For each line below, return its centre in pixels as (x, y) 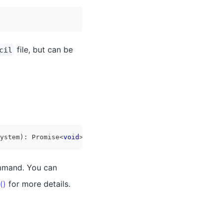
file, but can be (44, 50)
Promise (46, 137)
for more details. (38, 184)
